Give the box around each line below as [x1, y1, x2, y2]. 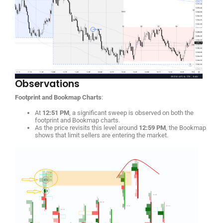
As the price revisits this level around [35, 123, 139, 131]
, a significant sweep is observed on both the [69, 109, 194, 116]
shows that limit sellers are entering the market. [35, 131, 168, 139]
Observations [15, 77, 80, 91]
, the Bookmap [166, 123, 206, 131]
